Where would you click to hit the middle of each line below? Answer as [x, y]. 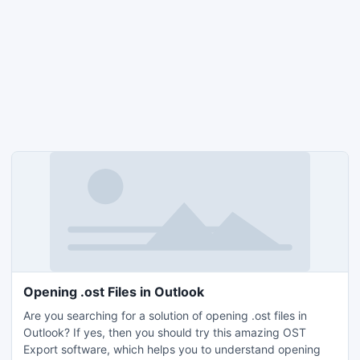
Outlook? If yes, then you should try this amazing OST [165, 332]
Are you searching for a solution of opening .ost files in [165, 315]
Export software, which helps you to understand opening [172, 349]
